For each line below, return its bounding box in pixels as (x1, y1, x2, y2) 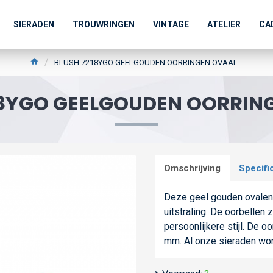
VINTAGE (153, 19, 189, 29)
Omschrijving (164, 163, 221, 174)
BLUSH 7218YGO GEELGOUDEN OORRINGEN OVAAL (54, 57, 238, 67)
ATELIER (207, 19, 241, 29)
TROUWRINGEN (73, 19, 135, 29)
